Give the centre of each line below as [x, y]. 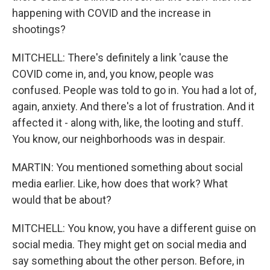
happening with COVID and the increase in [111, 13]
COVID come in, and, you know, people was [113, 74]
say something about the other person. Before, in [128, 261]
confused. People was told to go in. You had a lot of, [134, 90]
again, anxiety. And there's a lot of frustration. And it [133, 106]
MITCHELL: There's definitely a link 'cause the [120, 58]
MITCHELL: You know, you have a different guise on [134, 228]
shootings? [39, 29]
